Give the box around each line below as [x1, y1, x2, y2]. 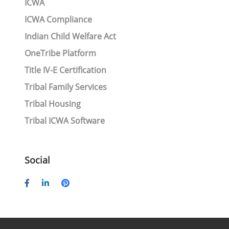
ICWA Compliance [24, 14, 92, 25]
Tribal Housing [24, 98, 81, 109]
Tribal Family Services [24, 81, 107, 93]
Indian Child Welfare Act [24, 31, 116, 42]
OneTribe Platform [24, 48, 96, 59]
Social [24, 154, 50, 166]
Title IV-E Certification [24, 64, 106, 76]
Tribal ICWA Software [24, 115, 105, 126]
